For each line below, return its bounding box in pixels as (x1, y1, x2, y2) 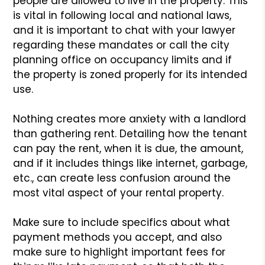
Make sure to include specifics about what (13, 215, 231, 230)
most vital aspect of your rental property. (13, 185, 224, 200)
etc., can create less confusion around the (13, 170, 231, 185)
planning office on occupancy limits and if (13, 52, 232, 67)
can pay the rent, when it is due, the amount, (13, 141, 244, 156)
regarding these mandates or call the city (13, 37, 230, 52)
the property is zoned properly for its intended (13, 67, 248, 82)
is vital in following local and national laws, (13, 8, 232, 22)
